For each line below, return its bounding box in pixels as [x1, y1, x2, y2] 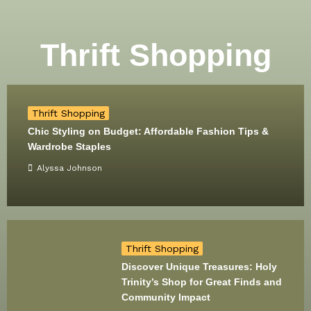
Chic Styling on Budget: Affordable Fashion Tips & [28, 126, 269, 137]
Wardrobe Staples [28, 141, 111, 152]
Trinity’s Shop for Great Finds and [121, 276, 283, 287]
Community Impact [121, 292, 211, 303]
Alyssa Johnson [37, 162, 102, 173]
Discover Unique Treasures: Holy [121, 261, 278, 272]
